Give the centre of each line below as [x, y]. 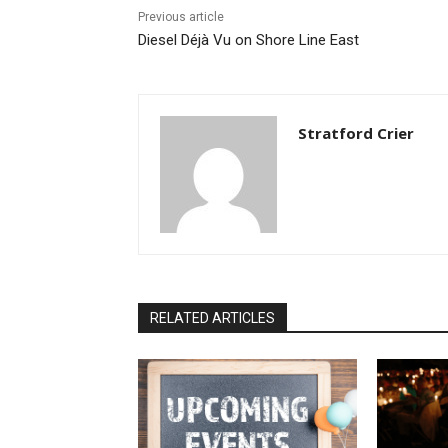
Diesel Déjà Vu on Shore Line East [248, 39]
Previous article [181, 16]
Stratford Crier [356, 132]
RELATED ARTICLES [212, 317]
